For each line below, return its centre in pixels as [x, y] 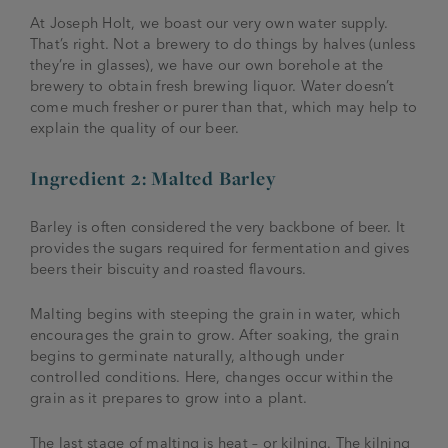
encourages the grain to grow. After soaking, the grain [214, 334]
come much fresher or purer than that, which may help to [224, 106]
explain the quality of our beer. [135, 127]
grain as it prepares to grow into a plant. [169, 397]
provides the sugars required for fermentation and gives [220, 247]
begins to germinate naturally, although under [187, 355]
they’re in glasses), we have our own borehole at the [207, 64]
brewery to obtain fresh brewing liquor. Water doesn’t [212, 85]
